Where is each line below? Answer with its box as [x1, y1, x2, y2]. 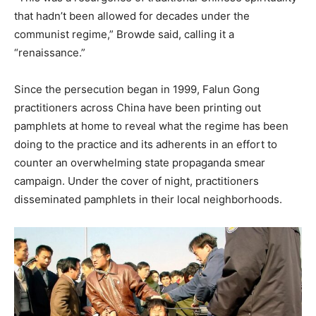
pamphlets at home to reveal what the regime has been [14, 119, 288, 133]
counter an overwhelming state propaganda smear [14, 156, 265, 169]
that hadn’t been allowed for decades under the [14, 9, 250, 23]
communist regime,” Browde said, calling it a [14, 28, 234, 41]
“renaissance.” [14, 46, 85, 59]
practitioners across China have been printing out [14, 101, 261, 114]
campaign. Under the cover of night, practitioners [14, 174, 259, 188]
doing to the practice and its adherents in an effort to [14, 138, 277, 151]
